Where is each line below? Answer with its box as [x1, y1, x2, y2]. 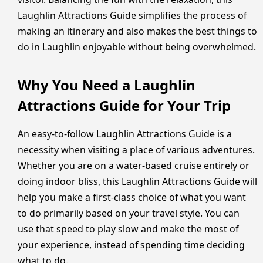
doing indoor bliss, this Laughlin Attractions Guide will [18, 174, 257, 188]
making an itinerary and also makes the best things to [18, 25, 257, 38]
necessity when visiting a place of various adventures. [18, 143, 255, 156]
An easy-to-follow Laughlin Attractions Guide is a [18, 127, 232, 140]
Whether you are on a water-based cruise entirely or [18, 159, 249, 172]
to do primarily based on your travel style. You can [18, 206, 240, 220]
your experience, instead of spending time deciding [18, 238, 245, 251]
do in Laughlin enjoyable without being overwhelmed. [18, 41, 256, 54]
